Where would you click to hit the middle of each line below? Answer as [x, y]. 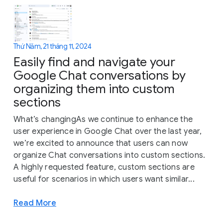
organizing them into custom [94, 89]
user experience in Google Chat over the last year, [108, 132]
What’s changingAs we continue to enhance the [103, 120]
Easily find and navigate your [94, 62]
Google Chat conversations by [100, 76]
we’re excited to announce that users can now [101, 144]
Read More [35, 203]
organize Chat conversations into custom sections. [110, 156]
